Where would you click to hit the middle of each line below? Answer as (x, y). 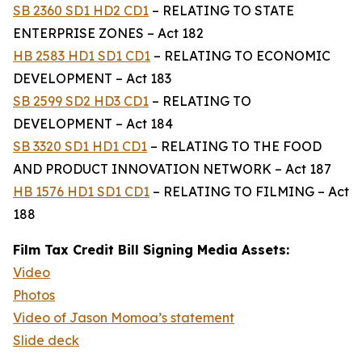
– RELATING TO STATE (221, 11)
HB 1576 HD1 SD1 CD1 (81, 192)
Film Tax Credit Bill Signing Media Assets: (151, 250)
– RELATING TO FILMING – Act (249, 192)
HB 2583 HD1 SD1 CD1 (82, 56)
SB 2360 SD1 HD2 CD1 (81, 11)
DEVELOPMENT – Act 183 (92, 78)
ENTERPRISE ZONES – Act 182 (108, 33)
